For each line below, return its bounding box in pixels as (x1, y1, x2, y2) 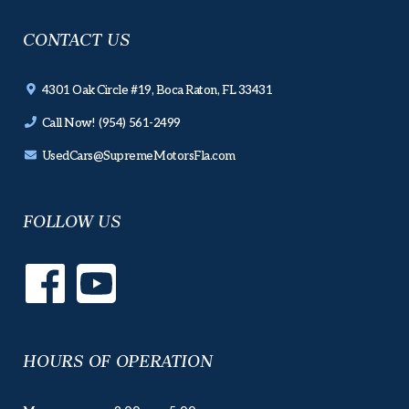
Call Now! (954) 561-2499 (37, 115, 181, 131)
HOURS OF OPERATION (23, 351, 213, 372)
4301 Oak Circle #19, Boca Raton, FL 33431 (37, 82, 273, 98)
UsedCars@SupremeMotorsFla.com (37, 148, 236, 163)
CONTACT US (23, 29, 130, 50)
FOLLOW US (23, 211, 121, 232)
